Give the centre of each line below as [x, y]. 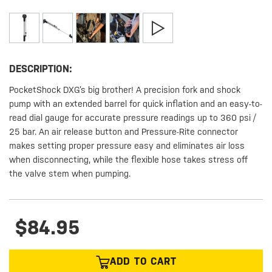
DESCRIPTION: [41, 69]
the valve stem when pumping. [70, 174]
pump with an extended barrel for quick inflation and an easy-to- [136, 104]
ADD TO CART [143, 262]
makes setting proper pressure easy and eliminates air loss [127, 146]
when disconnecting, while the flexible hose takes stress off [129, 160]
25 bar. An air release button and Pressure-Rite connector [124, 132]
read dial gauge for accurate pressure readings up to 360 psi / [133, 118]
